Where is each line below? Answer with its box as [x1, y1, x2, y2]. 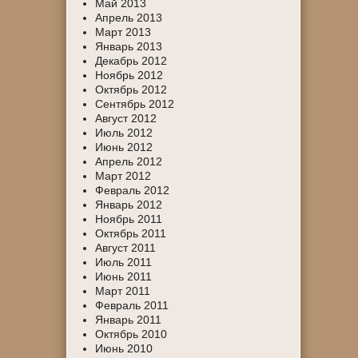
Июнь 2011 [95, 270, 153, 283]
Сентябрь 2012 [95, 97, 175, 110]
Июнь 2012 [95, 141, 153, 153]
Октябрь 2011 [95, 227, 167, 240]
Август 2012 [95, 112, 157, 125]
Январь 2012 [95, 198, 163, 211]
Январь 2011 [95, 313, 162, 326]
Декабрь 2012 [95, 54, 168, 67]
